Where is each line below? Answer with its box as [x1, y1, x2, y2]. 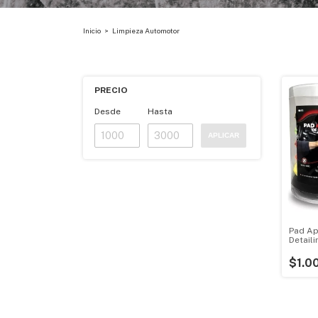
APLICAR [208, 131, 239, 139]
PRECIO [94, 85, 128, 95]
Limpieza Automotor [112, 26, 180, 35]
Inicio [83, 26, 101, 35]
